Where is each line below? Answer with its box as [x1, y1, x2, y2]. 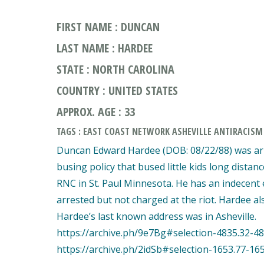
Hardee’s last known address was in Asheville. [57, 210, 256, 223]
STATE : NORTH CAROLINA [57, 61, 174, 77]
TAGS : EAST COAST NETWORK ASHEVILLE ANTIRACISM [57, 125, 263, 138]
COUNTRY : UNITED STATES [57, 82, 178, 98]
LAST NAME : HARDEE [57, 40, 153, 56]
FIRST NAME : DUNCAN [57, 19, 160, 35]
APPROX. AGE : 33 [57, 104, 135, 120]
